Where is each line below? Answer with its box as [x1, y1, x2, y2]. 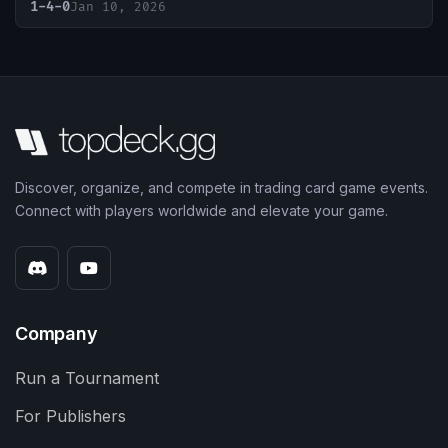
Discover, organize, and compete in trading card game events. [15, 179, 428, 197]
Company [15, 323, 98, 345]
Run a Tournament [15, 368, 159, 389]
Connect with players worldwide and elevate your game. [15, 202, 388, 220]
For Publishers [15, 406, 126, 427]
